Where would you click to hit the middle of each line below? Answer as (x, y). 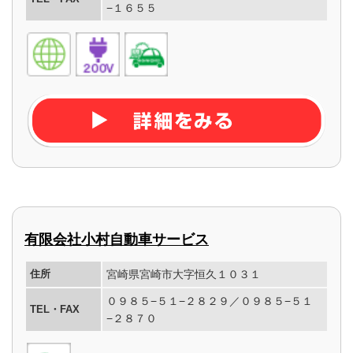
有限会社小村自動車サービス (117, 240)
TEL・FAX (55, 310)
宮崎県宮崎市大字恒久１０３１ (184, 275)
